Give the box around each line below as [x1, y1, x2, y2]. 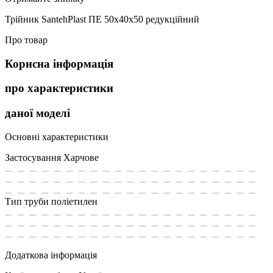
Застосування [5, 152, 61, 163]
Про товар [5, 34, 48, 45]
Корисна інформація [5, 57, 113, 70]
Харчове [63, 152, 99, 163]
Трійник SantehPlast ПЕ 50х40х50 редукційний [5, 13, 199, 24]
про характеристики [5, 82, 113, 95]
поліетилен [51, 196, 97, 207]
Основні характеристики [5, 131, 108, 142]
